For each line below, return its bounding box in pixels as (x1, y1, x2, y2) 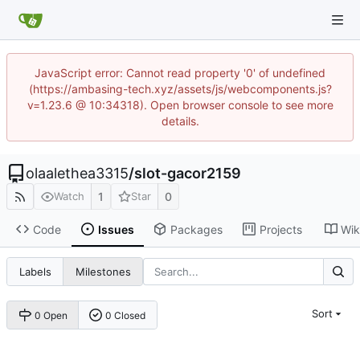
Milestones (75, 265, 131, 279)
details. (161, 114, 199, 128)
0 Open (34, 309, 67, 321)
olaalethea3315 (26, 165, 129, 182)
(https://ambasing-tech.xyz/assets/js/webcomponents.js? (28, 82, 332, 96)
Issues (97, 222, 134, 236)
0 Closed (105, 309, 146, 321)
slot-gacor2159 (134, 165, 241, 182)
